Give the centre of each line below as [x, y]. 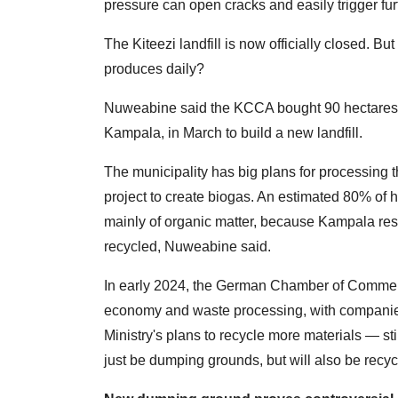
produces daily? [154, 69]
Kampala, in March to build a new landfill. [233, 133]
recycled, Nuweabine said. [187, 247]
